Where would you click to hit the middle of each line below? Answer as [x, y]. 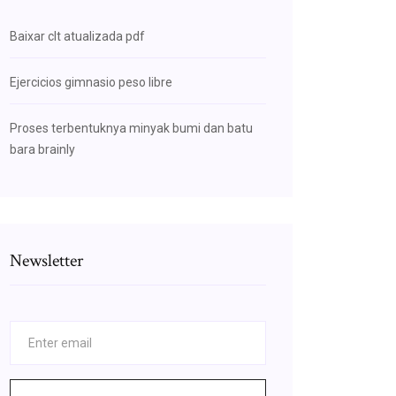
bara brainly [42, 149]
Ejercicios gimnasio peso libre [91, 82]
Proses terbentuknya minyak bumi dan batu [131, 128]
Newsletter [46, 261]
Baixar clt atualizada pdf [77, 36]
